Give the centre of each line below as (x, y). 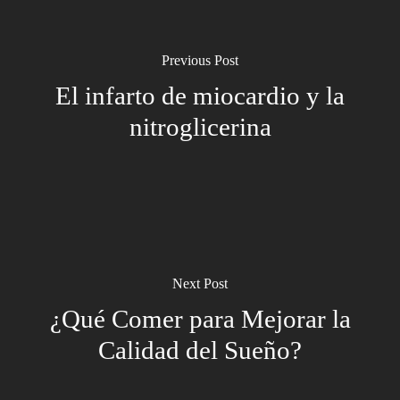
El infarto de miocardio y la (200, 96)
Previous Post (200, 60)
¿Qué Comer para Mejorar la (200, 319)
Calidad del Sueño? (200, 350)
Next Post (200, 283)
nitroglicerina (200, 127)
